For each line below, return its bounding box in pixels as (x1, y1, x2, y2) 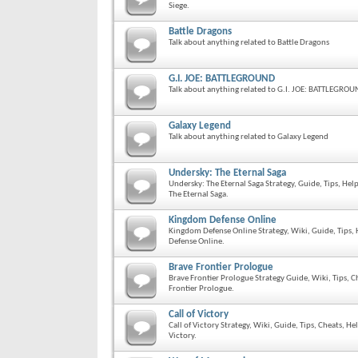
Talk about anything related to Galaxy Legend (169, 132, 328, 141)
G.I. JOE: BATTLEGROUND (169, 73, 275, 84)
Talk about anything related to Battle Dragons (169, 38, 329, 47)
